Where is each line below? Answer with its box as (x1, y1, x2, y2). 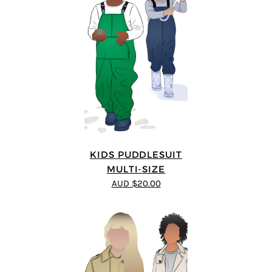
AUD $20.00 (111, 178, 161, 189)
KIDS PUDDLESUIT (89, 148, 183, 160)
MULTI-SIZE (106, 163, 166, 175)
